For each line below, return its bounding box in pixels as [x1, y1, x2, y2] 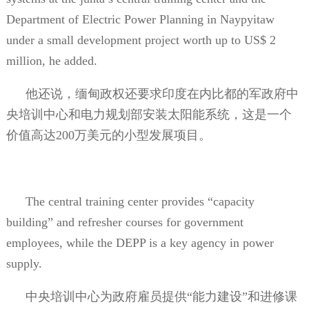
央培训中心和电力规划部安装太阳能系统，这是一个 [6, 107, 292, 121]
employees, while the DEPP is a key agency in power [6, 235, 274, 250]
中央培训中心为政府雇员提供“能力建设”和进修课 [25, 289, 297, 303]
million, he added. [6, 53, 97, 68]
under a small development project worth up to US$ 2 [6, 32, 276, 47]
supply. [6, 256, 42, 270]
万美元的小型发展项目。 [74, 128, 211, 142]
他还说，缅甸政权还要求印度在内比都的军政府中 [25, 86, 299, 101]
